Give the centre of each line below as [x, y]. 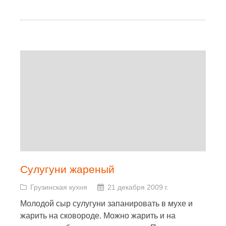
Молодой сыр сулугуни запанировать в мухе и [106, 204]
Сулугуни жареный [67, 169]
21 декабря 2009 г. [138, 187]
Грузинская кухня [59, 187]
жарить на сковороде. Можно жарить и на [98, 216]
